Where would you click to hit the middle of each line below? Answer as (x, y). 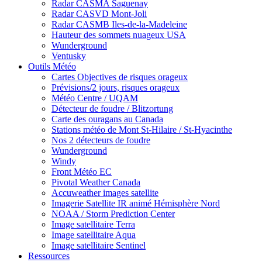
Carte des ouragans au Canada (107, 119)
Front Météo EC (82, 171)
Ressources (49, 256)
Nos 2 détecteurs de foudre (101, 140)
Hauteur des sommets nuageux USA (119, 35)
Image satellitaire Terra (93, 224)
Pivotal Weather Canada (96, 182)
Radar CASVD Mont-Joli (99, 13)
